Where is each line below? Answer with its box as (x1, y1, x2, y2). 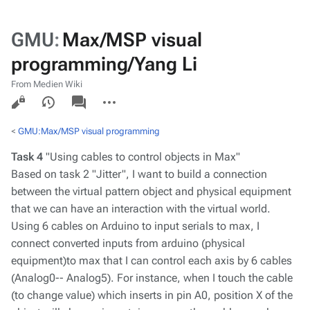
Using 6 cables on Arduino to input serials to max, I (11, 219, 259, 232)
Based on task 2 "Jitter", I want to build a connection (11, 167, 267, 181)
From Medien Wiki (11, 79, 82, 89)
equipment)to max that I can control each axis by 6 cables (11, 254, 292, 267)
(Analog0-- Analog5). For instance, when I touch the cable (11, 271, 293, 284)
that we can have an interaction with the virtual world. (11, 202, 271, 215)
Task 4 (11, 150, 43, 163)
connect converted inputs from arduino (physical (11, 237, 245, 250)
